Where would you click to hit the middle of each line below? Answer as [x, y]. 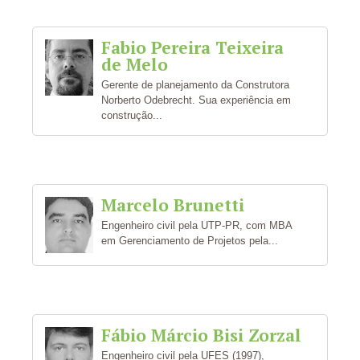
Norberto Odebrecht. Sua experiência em [196, 100]
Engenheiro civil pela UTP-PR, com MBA [196, 225]
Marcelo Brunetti [173, 205]
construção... [132, 115]
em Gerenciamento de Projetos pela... [190, 241]
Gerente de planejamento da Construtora [195, 85]
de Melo [135, 64]
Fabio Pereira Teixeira [192, 47]
